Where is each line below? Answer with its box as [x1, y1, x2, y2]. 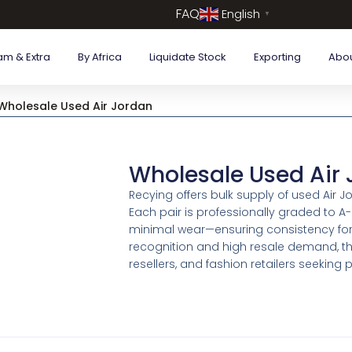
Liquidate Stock [148, 49, 226, 64]
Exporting [253, 49, 301, 64]
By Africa [77, 49, 122, 64]
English [222, 5, 260, 23]
